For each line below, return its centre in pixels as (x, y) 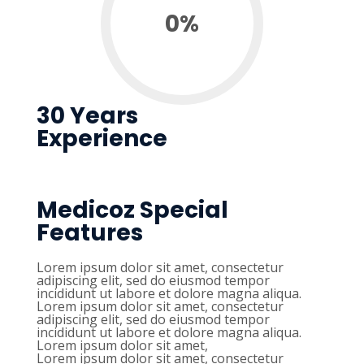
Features (90, 233)
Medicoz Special (132, 210)
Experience (102, 139)
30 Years (87, 116)
